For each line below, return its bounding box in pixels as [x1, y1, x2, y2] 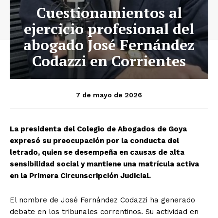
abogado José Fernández [23, 35, 195, 54]
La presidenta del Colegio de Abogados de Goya [10, 124, 187, 133]
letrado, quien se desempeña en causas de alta [10, 147, 184, 157]
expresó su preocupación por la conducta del [10, 136, 179, 145]
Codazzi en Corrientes [32, 51, 186, 71]
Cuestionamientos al [36, 2, 182, 22]
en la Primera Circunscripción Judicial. [10, 171, 151, 180]
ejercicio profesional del [24, 18, 194, 38]
